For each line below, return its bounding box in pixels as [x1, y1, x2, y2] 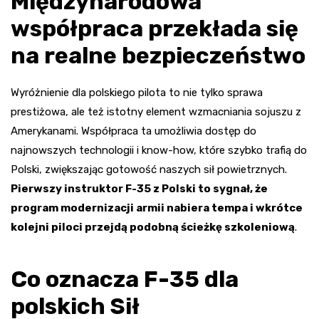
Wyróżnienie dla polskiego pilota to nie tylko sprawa [11, 85, 263, 99]
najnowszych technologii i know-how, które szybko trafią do [11, 143, 307, 157]
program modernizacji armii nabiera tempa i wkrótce [11, 201, 303, 214]
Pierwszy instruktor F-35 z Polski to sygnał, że [11, 182, 268, 195]
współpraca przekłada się [11, 14, 298, 42]
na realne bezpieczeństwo [11, 41, 305, 69]
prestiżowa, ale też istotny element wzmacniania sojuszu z [11, 105, 301, 118]
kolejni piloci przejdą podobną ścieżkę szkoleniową [11, 220, 295, 234]
